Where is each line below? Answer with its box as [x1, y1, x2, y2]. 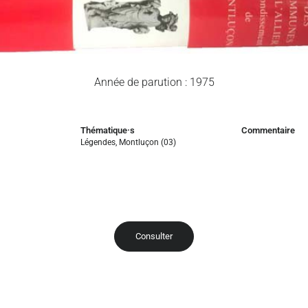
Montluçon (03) [119, 137, 177, 147]
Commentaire [241, 124, 295, 135]
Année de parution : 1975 [93, 75, 214, 89]
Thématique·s [80, 124, 135, 135]
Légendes [80, 137, 116, 147]
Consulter [135, 230, 173, 241]
